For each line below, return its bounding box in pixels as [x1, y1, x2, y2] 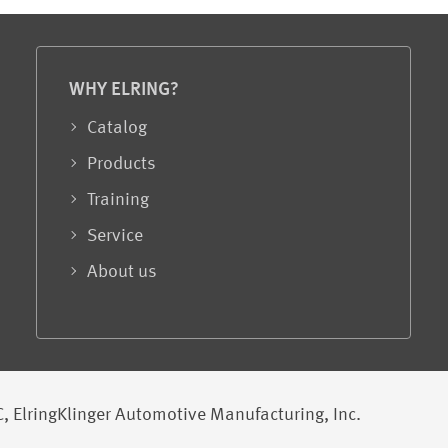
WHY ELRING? [69, 80, 180, 101]
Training [87, 191, 150, 210]
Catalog [87, 119, 148, 138]
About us [87, 263, 158, 282]
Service [87, 227, 144, 246]
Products [87, 155, 157, 174]
